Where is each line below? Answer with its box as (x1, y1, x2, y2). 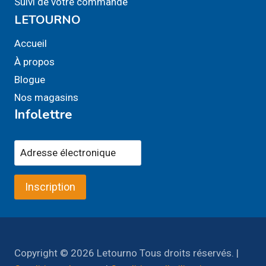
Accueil (14, 37, 47, 50)
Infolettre (14, 106, 72, 124)
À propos (14, 55, 55, 68)
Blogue (14, 74, 45, 86)
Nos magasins (14, 91, 78, 104)
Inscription (25, 180, 75, 194)
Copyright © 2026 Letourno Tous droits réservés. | (14, 247, 239, 259)
